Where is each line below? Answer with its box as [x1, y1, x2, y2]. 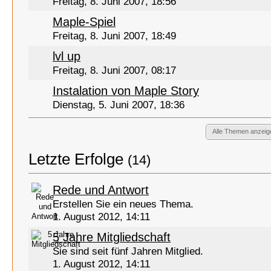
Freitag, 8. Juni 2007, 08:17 [53, 65, 176, 76]
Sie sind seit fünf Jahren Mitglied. [53, 246, 203, 257]
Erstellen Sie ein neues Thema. [53, 198, 194, 210]
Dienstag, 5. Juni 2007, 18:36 [53, 99, 184, 111]
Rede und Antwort [53, 183, 149, 197]
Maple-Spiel [53, 15, 116, 28]
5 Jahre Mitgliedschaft [53, 230, 171, 244]
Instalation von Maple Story [53, 84, 199, 97]
